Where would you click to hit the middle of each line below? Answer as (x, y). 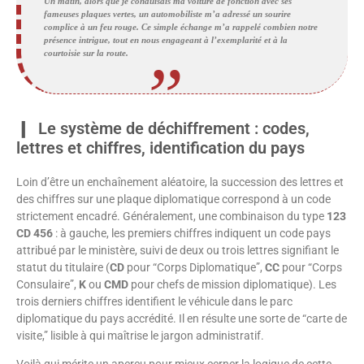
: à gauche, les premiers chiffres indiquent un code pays (192, 234)
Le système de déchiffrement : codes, (174, 129)
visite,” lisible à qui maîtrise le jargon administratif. (140, 336)
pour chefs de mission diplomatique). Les (232, 285)
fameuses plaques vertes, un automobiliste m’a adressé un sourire (167, 14)
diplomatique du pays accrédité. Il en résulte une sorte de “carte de (182, 319)
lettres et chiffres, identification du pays (160, 148)
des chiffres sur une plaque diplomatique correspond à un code (173, 199)
